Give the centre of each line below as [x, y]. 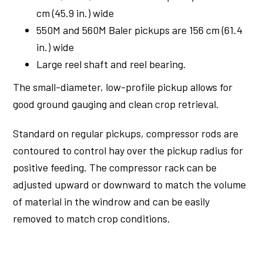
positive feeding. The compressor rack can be [115, 167]
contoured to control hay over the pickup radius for [128, 150]
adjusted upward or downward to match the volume [130, 184]
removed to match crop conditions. [92, 218]
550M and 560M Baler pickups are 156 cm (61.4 [140, 30]
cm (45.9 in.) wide [75, 13]
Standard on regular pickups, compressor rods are [126, 133]
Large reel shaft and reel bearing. [112, 64]
